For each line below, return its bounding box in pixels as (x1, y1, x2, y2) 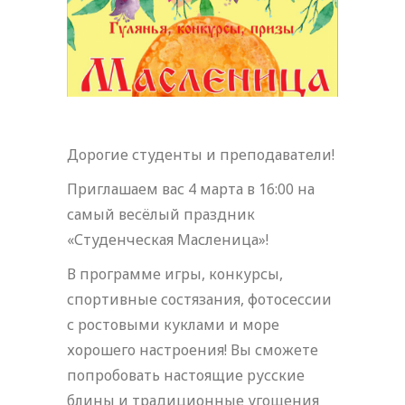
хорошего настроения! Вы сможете (67, 339, 318, 360)
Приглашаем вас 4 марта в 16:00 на (67, 178, 315, 199)
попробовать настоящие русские (67, 364, 305, 385)
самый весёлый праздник (67, 203, 255, 224)
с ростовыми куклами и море (67, 314, 279, 334)
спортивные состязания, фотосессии (67, 288, 332, 309)
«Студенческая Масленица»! (67, 229, 268, 250)
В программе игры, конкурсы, (67, 263, 283, 284)
